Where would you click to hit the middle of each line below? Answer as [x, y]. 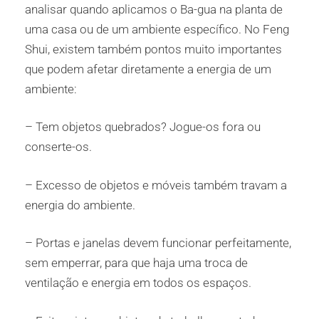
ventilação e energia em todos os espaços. [138, 283]
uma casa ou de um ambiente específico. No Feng [157, 29]
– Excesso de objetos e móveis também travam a [156, 185]
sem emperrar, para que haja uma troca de [136, 263]
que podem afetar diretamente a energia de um [148, 69]
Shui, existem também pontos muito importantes [153, 49]
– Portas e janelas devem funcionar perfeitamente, [158, 243]
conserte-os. [58, 147]
